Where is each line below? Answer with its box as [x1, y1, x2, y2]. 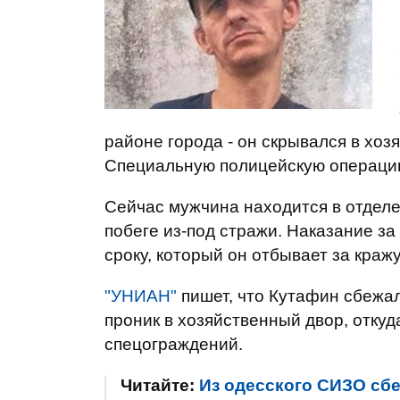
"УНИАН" [104, 287, 177, 305]
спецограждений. [104, 335, 243, 354]
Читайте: [121, 376, 199, 395]
